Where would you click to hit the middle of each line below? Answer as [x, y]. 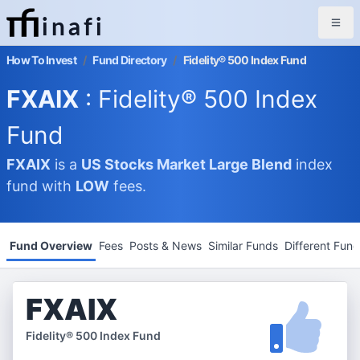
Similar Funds [243, 245]
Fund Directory [130, 60]
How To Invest [41, 60]
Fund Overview [51, 245]
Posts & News [166, 245]
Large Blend [250, 164]
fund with [41, 186]
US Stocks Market [145, 164]
